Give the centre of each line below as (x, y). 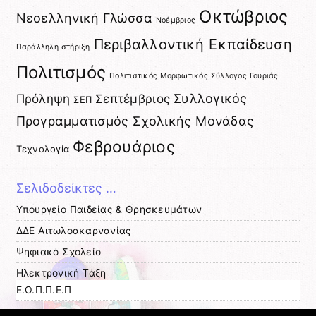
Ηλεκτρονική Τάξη (61, 273)
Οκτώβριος (244, 16)
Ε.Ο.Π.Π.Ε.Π (44, 290)
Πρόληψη (43, 98)
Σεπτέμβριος (133, 98)
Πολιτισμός (61, 72)
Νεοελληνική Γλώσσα (84, 18)
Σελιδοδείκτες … (66, 188)
